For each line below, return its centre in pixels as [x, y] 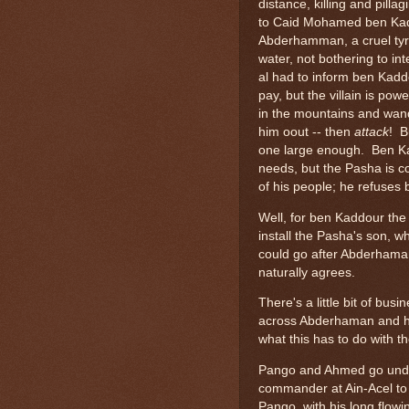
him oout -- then [306, 132]
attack [372, 132]
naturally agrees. [307, 272]
